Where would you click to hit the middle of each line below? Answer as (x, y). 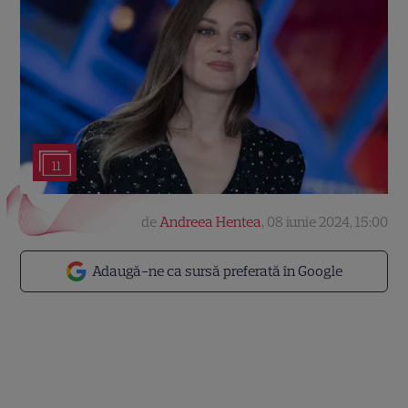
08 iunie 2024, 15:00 (327, 222)
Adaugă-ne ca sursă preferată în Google (217, 271)
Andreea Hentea (210, 222)
